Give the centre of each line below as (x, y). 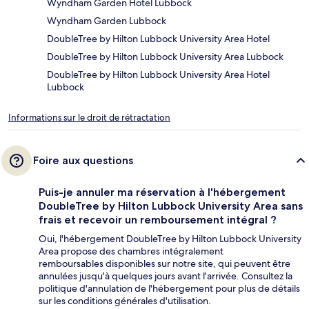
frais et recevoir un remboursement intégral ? (158, 219)
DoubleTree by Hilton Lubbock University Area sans (171, 206)
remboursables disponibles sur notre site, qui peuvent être (165, 263)
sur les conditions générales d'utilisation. (125, 300)
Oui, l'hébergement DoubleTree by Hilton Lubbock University (170, 238)
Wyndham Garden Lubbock (107, 20)
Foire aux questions (83, 160)
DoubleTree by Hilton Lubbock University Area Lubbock (165, 56)
